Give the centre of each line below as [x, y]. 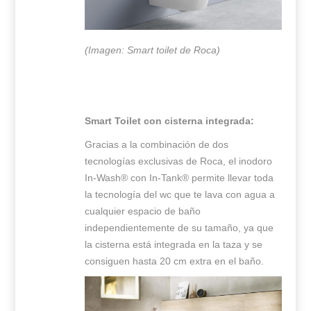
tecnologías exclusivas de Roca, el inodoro [179, 161]
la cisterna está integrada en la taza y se [174, 244]
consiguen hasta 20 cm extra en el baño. [175, 261]
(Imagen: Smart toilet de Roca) [153, 50]
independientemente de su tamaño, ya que [179, 227]
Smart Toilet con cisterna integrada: [170, 120]
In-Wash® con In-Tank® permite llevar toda [179, 177]
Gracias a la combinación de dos [157, 144]
